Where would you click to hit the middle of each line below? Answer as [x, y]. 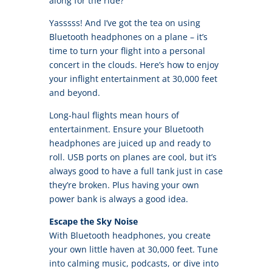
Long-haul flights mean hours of [114, 115]
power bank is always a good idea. [118, 199]
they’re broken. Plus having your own [124, 185]
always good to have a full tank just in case [136, 171]
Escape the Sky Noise [93, 222]
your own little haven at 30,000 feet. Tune [133, 250]
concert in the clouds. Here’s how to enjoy [134, 65]
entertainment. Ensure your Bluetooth [126, 129]
